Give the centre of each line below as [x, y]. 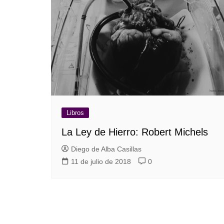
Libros [75, 112]
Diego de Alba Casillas [106, 149]
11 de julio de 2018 [101, 161]
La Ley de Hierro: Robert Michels [135, 132]
